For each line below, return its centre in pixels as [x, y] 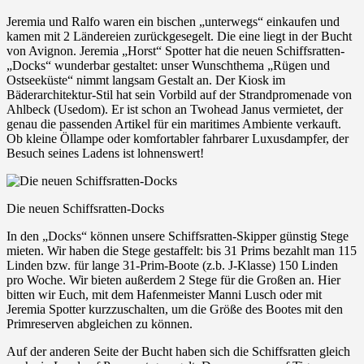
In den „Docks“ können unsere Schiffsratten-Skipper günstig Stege [178, 236]
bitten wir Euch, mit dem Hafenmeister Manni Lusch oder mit [164, 294]
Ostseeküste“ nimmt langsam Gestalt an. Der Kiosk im [146, 80]
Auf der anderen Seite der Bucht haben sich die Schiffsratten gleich [178, 351]
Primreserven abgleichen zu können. [100, 323]
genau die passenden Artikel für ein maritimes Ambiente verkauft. [174, 123]
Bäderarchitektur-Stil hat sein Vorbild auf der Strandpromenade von [179, 94]
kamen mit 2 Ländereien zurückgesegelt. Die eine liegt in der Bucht [179, 36]
